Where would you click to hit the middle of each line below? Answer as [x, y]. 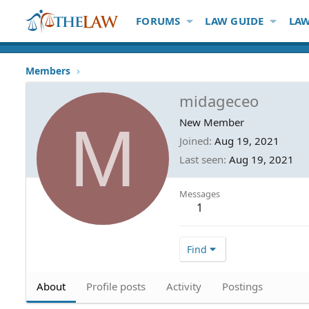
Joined [194, 140]
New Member [212, 122]
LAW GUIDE [235, 21]
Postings [242, 286]
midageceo [219, 100]
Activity [184, 286]
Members [48, 71]
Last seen [201, 159]
